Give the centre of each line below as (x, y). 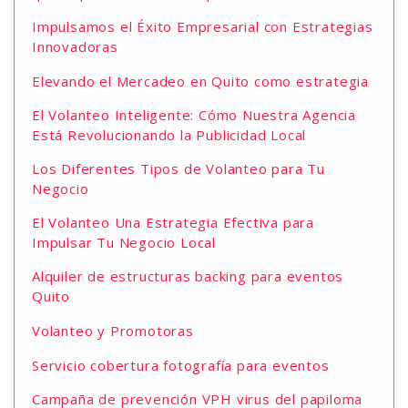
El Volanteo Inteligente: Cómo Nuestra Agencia (194, 115)
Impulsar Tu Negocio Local (124, 242)
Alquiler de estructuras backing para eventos (188, 276)
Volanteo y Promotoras (113, 331)
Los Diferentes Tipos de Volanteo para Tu (178, 168)
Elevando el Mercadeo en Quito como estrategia (200, 81)
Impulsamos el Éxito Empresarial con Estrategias (203, 26)
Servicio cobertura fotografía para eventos (181, 365)
